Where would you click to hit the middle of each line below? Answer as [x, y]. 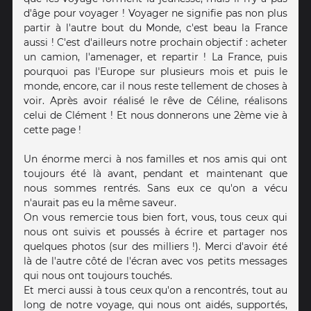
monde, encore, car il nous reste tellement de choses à [155, 86]
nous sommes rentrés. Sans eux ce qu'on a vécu [155, 188]
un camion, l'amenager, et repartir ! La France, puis [155, 57]
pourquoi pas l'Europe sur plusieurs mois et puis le [155, 72]
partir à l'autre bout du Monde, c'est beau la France [155, 28]
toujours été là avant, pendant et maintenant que [155, 174]
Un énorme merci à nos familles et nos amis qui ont [155, 159]
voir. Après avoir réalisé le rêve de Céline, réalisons [155, 101]
